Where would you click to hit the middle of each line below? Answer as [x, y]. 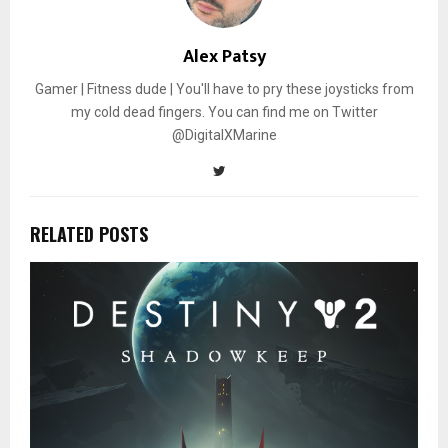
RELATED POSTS [89, 234]
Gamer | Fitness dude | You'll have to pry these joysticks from [224, 89]
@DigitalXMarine [224, 135]
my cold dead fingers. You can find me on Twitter [224, 112]
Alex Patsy [224, 57]
